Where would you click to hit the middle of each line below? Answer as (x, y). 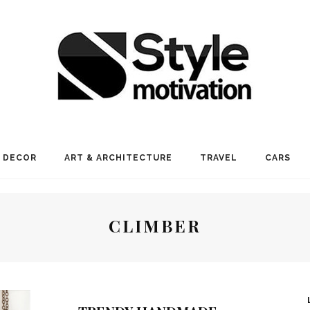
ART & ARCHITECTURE (118, 158)
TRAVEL (219, 158)
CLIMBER (155, 226)
